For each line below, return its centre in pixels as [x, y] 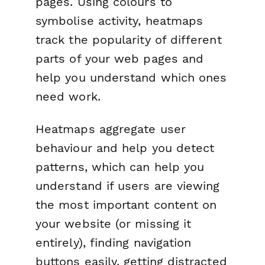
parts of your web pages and [120, 59]
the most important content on [126, 205]
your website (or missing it [114, 224]
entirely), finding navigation [114, 243]
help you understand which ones [131, 78]
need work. [68, 97]
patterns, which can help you [120, 167]
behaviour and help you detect [125, 148]
